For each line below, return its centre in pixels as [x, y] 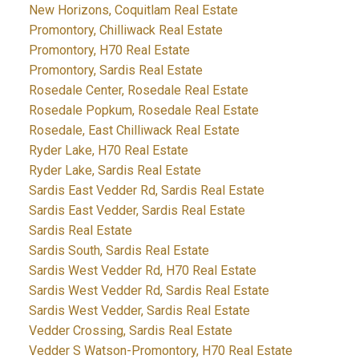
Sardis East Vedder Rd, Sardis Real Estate [146, 191]
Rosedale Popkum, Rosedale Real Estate [143, 111]
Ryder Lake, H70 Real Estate [108, 151]
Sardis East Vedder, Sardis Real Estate [137, 211]
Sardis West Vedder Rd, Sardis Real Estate [149, 291]
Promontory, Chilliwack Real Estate [125, 30]
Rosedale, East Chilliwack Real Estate [134, 131]
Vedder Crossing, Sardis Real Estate [130, 331]
